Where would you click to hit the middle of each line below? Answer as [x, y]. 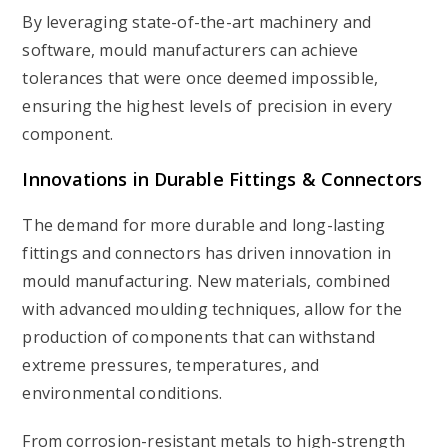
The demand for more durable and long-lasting [204, 225]
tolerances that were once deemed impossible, [200, 78]
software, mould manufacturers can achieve [190, 50]
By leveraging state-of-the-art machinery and [197, 22]
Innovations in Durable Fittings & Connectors [222, 179]
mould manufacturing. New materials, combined [206, 281]
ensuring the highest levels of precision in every [207, 106]
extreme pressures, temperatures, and [171, 365]
